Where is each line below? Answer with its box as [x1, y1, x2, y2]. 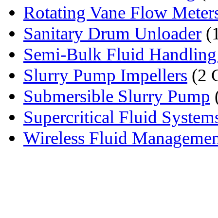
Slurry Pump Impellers [23, 65, 187, 85]
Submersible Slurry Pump [23, 86, 210, 106]
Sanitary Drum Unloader [23, 23, 201, 43]
